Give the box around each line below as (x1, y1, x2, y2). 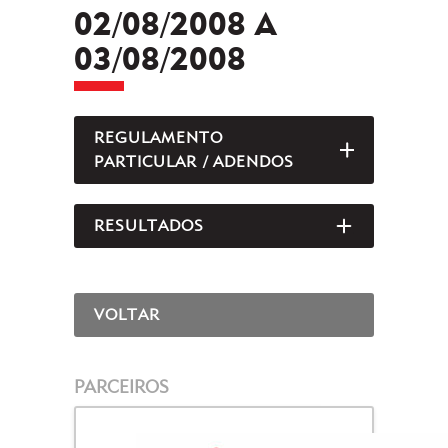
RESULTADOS (94, 216, 204, 235)
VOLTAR (94, 305, 160, 324)
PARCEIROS (74, 376, 169, 397)
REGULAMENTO (94, 128, 223, 147)
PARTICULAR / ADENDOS (94, 152, 295, 171)
